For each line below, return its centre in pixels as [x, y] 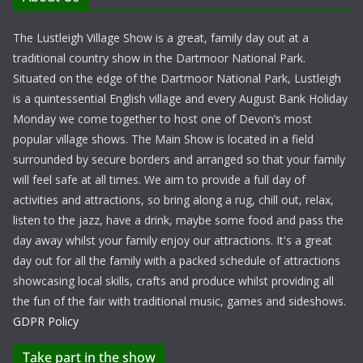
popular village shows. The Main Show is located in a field [163, 139]
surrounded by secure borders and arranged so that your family [179, 160]
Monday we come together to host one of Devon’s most [162, 119]
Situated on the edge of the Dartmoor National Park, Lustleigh [177, 79]
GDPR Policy [46, 322]
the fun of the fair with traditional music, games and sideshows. [179, 301]
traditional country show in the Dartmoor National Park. [159, 58]
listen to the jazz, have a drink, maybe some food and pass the [178, 220]
